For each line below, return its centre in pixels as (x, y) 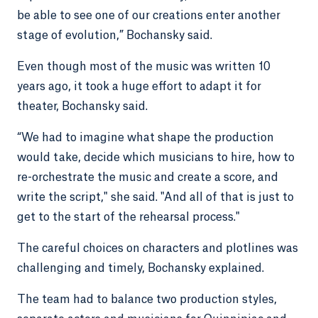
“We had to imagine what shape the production (146, 138)
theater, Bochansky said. (82, 106)
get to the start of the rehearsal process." (128, 217)
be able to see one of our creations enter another (149, 16)
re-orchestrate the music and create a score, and (148, 177)
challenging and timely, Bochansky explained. (141, 268)
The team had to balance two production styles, (147, 300)
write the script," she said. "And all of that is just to (155, 197)
